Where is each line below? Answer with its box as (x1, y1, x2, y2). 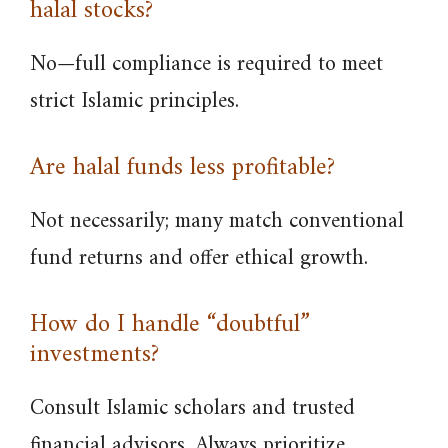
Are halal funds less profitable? (30, 146, 335, 190)
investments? (30, 333, 159, 377)
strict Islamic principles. (30, 82, 239, 121)
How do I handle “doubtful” (30, 303, 310, 347)
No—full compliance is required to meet (30, 45, 383, 84)
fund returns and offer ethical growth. (30, 239, 368, 278)
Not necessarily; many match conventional (30, 202, 404, 241)
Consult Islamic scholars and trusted (30, 389, 355, 428)
